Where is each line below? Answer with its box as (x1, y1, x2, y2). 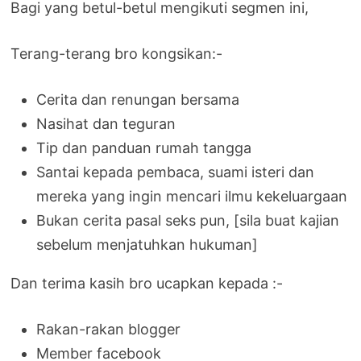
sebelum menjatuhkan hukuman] (36, 235, 259, 253)
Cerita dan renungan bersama (36, 90, 240, 108)
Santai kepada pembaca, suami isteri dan (36, 163, 315, 180)
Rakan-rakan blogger (36, 320, 181, 338)
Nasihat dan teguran (36, 114, 176, 132)
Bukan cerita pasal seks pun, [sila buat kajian (36, 211, 340, 229)
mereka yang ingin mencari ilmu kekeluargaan (36, 187, 348, 205)
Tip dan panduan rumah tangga (36, 139, 252, 156)
